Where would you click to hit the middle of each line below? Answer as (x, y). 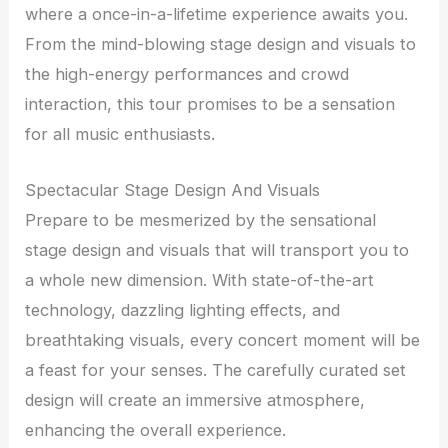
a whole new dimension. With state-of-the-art (200, 280)
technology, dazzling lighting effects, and (183, 310)
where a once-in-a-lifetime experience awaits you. (217, 14)
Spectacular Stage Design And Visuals (173, 190)
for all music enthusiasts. (120, 134)
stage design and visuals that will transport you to (217, 250)
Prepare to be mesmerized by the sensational (201, 220)
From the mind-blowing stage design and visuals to (221, 44)
